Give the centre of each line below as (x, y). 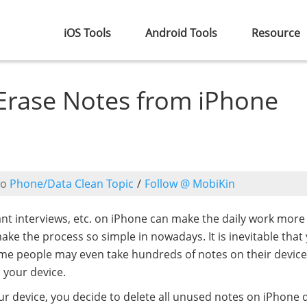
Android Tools (181, 33)
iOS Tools (87, 33)
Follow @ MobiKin (190, 184)
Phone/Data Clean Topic (72, 184)
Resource (276, 33)
